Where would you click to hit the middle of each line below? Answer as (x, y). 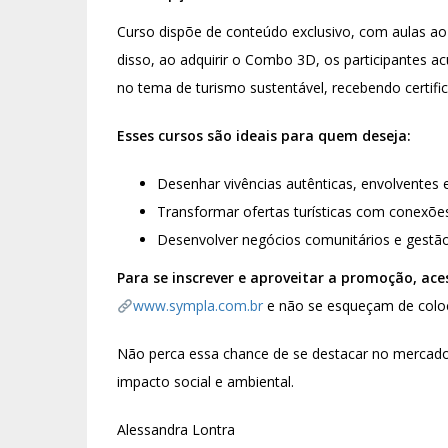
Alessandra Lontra (176, 430)
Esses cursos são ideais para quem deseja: (264, 136)
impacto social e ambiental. (205, 382)
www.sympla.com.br (197, 306)
